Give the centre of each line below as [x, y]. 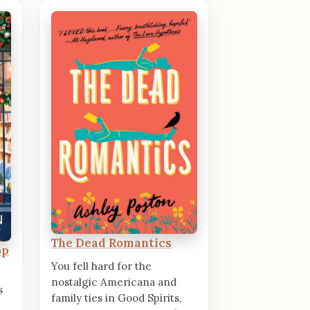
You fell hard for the [101, 266]
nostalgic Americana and [114, 282]
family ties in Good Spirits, [116, 298]
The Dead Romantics [111, 243]
